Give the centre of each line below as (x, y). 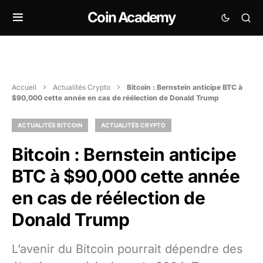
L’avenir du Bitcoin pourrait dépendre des (127, 249)
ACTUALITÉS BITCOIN (50, 125)
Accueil (24, 87)
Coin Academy (131, 17)
